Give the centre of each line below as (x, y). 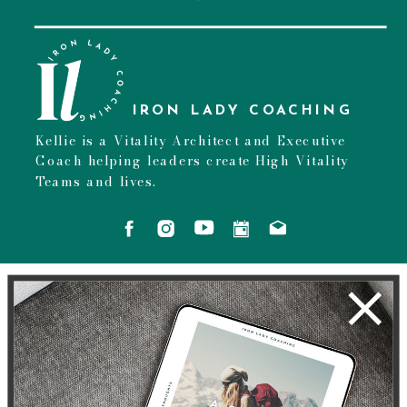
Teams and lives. (101, 181)
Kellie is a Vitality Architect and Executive (191, 141)
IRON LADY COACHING (243, 111)
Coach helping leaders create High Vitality (192, 161)
